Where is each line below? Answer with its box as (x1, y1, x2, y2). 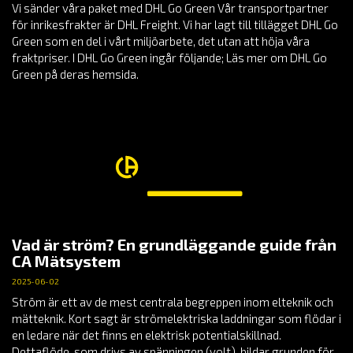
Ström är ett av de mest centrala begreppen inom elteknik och (12, 294, 333, 309)
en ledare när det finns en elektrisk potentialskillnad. (12, 327, 281, 342)
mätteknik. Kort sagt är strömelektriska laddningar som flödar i (12, 310, 341, 325)
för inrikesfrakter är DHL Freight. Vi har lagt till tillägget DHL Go (12, 17, 338, 32)
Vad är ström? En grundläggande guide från (12, 234, 336, 254)
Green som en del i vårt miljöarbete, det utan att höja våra (12, 34, 310, 49)
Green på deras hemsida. (12, 67, 139, 82)
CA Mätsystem (12, 251, 124, 270)
